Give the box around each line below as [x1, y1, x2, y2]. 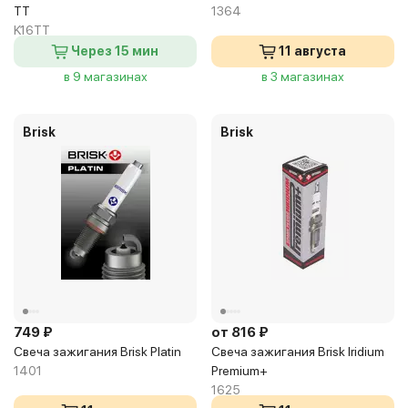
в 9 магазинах [63, 69, 148, 84]
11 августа [279, 44, 346, 58]
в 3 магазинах [261, 69, 344, 84]
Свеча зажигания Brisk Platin [14, 344, 181, 359]
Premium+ [211, 363, 268, 378]
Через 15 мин [71, 44, 158, 58]
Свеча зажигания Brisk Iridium [211, 344, 384, 359]
